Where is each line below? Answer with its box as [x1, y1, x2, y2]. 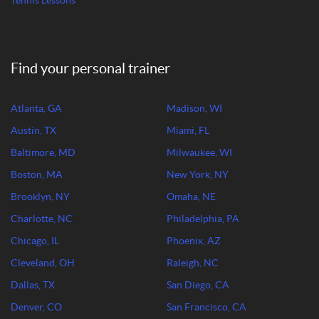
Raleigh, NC [167, 257, 219, 268]
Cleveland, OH [11, 257, 75, 268]
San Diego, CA [167, 279, 229, 291]
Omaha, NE [167, 191, 216, 202]
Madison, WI [167, 103, 222, 114]
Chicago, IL [11, 235, 59, 246]
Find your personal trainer [11, 61, 170, 77]
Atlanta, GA [11, 103, 62, 114]
